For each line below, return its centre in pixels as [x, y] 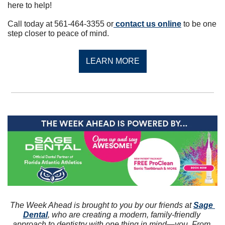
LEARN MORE [113, 61]
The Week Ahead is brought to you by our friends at [102, 205]
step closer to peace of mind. [58, 34]
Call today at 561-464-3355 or [61, 24]
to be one [199, 24]
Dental [35, 214]
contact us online [147, 24]
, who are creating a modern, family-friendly [124, 214]
